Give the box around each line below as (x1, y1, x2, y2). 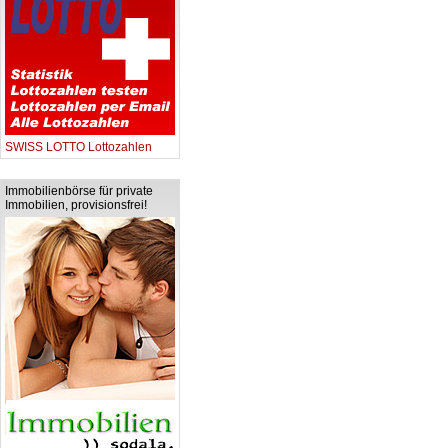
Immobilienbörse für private (5, 184, 153, 198)
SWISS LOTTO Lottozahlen (5, 140, 152, 154)
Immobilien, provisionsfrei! (5, 198, 147, 212)
